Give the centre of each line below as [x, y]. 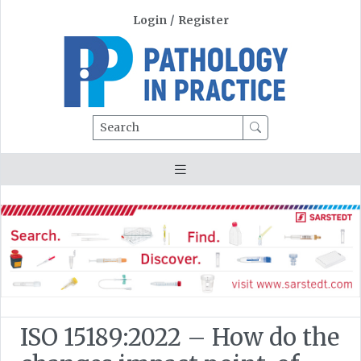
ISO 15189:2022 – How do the [180, 337]
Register [203, 21]
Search [112, 122]
